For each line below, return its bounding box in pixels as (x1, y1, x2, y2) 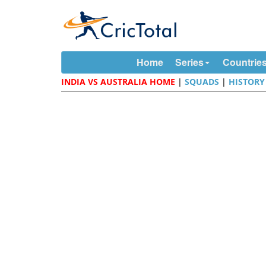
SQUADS (185, 76, 220, 87)
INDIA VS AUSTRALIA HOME (61, 76, 176, 87)
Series (175, 55, 204, 69)
